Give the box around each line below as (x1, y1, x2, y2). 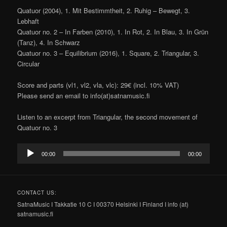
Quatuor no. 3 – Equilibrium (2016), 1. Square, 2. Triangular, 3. (17, 48, 200, 58)
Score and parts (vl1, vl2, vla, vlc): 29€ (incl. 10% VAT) (17, 80, 179, 90)
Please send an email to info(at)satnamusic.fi (17, 91, 150, 101)
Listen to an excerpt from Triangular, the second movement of (17, 112, 198, 122)
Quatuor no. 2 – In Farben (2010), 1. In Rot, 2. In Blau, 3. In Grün (17, 27, 209, 37)
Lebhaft (17, 16, 40, 26)
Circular (17, 59, 40, 69)
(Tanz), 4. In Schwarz (17, 37, 81, 48)
